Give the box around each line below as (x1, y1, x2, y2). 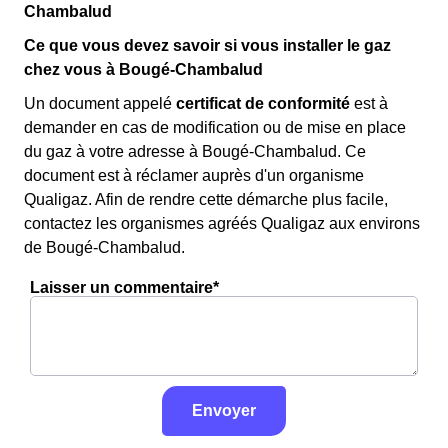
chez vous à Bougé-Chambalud (24, 61, 263, 78)
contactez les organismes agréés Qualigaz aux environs (24, 215, 420, 232)
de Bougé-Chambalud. (24, 239, 185, 256)
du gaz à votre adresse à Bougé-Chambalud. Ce (24, 143, 366, 160)
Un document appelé (24, 95, 176, 112)
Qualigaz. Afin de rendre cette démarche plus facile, (24, 191, 388, 208)
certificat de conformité (176, 95, 350, 112)
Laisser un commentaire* (30, 279, 219, 296)
